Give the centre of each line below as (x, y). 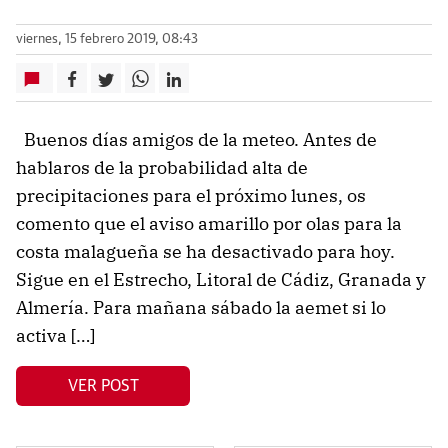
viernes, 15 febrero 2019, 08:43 (107, 40)
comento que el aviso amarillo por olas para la (209, 224)
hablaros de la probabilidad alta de (162, 168)
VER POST (103, 385)
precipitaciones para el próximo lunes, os (191, 196)
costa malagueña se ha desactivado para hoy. (205, 252)
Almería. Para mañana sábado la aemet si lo (201, 308)
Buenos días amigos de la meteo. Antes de (196, 140)
